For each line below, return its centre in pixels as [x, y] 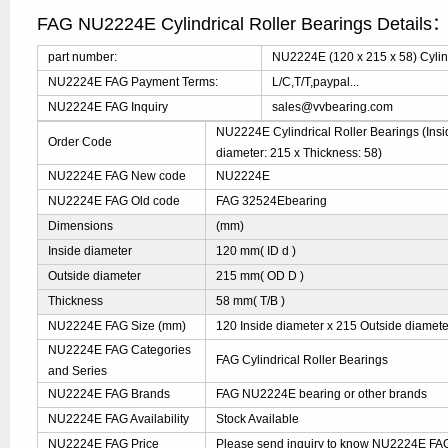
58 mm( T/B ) [251, 301]
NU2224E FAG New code [117, 176]
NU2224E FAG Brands [109, 394]
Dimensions [81, 226]
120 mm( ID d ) [256, 251]
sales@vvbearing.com [333, 107]
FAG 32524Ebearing [272, 201]
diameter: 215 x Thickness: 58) [299, 153]
